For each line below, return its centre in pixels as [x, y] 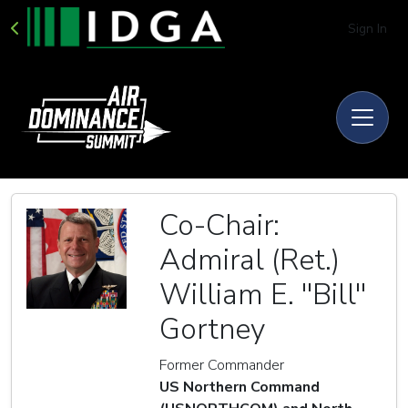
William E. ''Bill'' [263, 294]
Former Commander [222, 365]
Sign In [367, 29]
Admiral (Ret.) [250, 260]
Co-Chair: [219, 225]
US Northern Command [240, 387]
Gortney [212, 329]
